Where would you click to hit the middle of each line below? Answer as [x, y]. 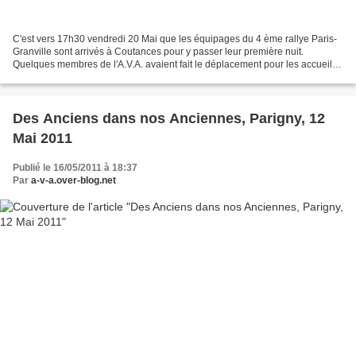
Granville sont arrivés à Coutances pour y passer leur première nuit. [158, 51]
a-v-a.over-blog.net [74, 180]
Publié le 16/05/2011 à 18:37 [75, 167]
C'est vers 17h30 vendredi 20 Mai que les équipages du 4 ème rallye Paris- [175, 39]
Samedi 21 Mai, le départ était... [81, 77]
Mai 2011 [43, 138]
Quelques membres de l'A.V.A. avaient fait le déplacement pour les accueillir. [177, 64]
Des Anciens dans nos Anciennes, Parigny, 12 [169, 118]
